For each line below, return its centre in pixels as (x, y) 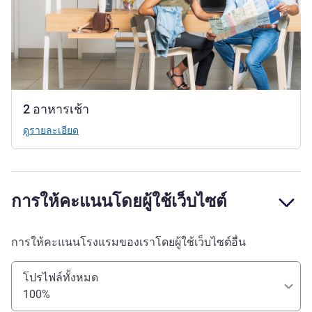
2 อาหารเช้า (56, 109)
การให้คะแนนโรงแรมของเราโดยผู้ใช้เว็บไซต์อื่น (128, 242)
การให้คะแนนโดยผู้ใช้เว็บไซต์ (119, 201)
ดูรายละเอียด (51, 131)
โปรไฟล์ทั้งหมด (61, 278)
